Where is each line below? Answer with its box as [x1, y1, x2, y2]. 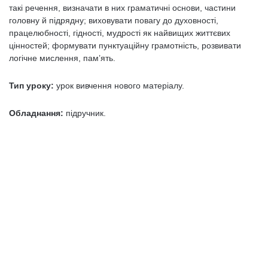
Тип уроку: [9, 81, 54, 90]
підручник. [66, 108, 106, 118]
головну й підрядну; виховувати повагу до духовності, [9, 16, 218, 25]
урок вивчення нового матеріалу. [54, 81, 184, 90]
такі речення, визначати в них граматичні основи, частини [9, 3, 236, 13]
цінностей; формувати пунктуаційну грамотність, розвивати [9, 41, 241, 50]
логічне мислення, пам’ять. [9, 53, 115, 63]
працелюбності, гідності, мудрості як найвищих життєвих [9, 28, 230, 38]
